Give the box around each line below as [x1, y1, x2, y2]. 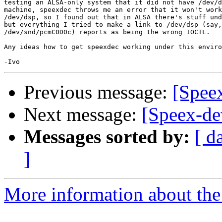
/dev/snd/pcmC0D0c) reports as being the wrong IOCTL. [4, 28, 210, 36]
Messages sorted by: [24, 126, 190, 148]
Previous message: [24, 81, 172, 103]
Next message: [24, 104, 142, 125]
